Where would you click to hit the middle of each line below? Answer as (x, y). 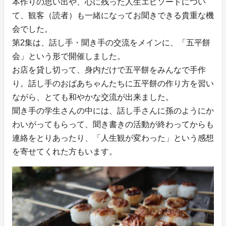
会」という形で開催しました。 (69, 56)
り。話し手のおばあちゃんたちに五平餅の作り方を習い (113, 84)
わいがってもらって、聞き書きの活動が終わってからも (113, 125)
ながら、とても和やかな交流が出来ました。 (93, 97)
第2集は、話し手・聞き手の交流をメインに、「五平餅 (111, 43)
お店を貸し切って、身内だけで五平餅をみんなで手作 (109, 70)
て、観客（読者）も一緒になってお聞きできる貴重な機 (113, 16)
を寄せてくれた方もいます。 (65, 152)
